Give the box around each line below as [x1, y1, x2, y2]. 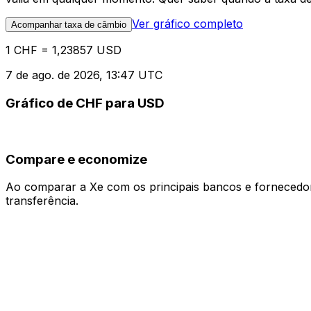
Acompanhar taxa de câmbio [11, 19, 126, 31]
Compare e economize [6, 151, 147, 167]
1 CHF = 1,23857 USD [6, 43, 121, 58]
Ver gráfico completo [132, 17, 243, 31]
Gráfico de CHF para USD [6, 95, 165, 112]
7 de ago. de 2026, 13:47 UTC [6, 68, 162, 83]
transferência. [6, 194, 78, 208]
